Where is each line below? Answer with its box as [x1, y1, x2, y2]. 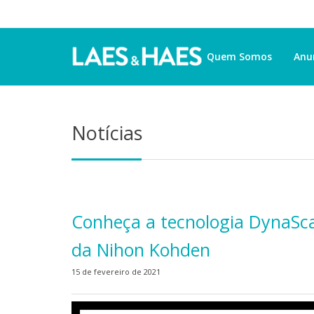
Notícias [71, 120, 142, 146]
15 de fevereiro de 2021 [71, 266, 161, 277]
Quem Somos [207, 50, 272, 63]
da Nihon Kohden [71, 237, 210, 261]
